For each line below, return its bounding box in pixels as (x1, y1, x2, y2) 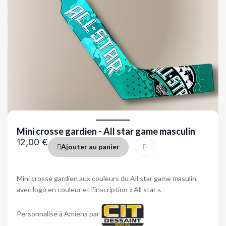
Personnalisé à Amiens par (17, 209, 101, 218)
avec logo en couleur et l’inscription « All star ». (17, 185, 161, 194)
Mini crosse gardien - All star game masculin (17, 126, 195, 137)
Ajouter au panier (61, 142, 120, 151)
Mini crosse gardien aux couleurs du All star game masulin (17, 174, 196, 183)
